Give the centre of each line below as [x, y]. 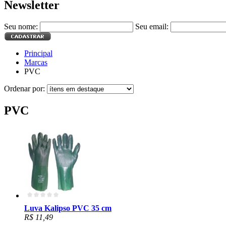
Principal [38, 53]
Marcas [36, 63]
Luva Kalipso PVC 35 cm [68, 208]
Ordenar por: [25, 89]
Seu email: [152, 27]
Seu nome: [21, 27]
